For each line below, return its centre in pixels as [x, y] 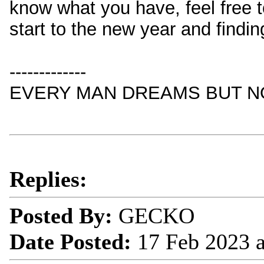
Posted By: [61, 216]
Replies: [48, 179]
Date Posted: [70, 242]
